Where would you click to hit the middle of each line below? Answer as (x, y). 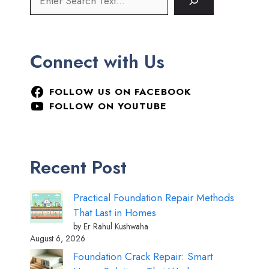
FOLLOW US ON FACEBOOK (120, 91)
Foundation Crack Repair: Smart (143, 257)
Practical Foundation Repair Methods (154, 197)
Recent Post (78, 167)
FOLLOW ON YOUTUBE (108, 106)
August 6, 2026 (58, 238)
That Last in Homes (115, 212)
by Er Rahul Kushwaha (111, 226)
